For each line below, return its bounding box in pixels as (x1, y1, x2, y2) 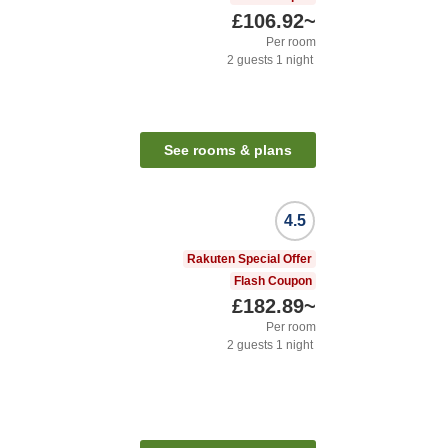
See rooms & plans (164, 142, 292, 159)
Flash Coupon (234, 274, 312, 289)
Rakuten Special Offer (187, 252, 312, 267)
